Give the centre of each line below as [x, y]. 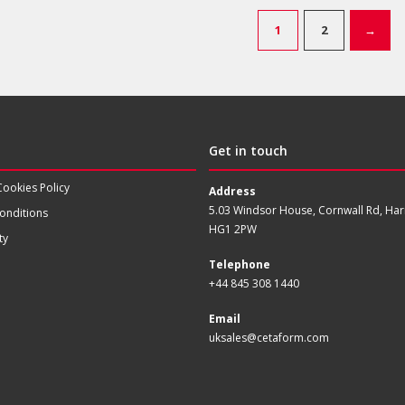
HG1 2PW [232, 229]
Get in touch [248, 151]
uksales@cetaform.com [268, 338]
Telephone [239, 264]
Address [232, 191]
